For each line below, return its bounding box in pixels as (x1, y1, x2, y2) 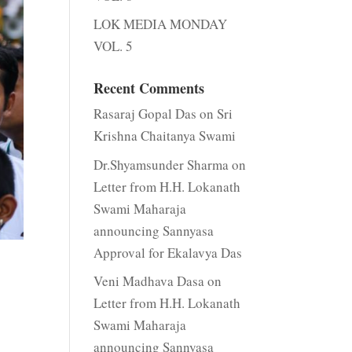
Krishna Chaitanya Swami (93, 126, 236, 145)
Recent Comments (93, 78, 205, 98)
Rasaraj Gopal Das (93, 104, 197, 123)
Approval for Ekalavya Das (93, 243, 243, 262)
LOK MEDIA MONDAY (93, 15, 228, 33)
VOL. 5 (93, 37, 134, 55)
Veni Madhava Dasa (93, 272, 205, 290)
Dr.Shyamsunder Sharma (93, 155, 229, 174)
